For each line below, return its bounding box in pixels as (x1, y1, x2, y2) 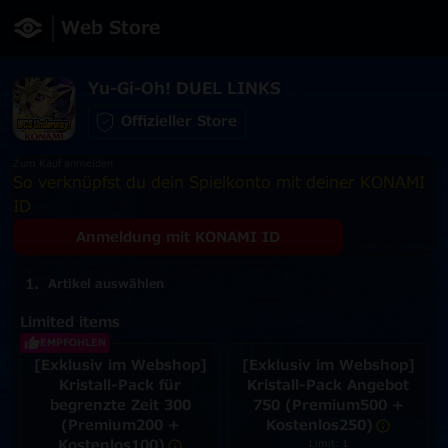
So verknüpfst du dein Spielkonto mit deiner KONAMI (13, 171, 425, 195)
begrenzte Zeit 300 (49, 395, 191, 416)
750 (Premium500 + (252, 395, 404, 416)
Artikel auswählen (48, 275, 164, 293)
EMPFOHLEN (40, 335, 106, 350)
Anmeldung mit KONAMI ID (76, 227, 280, 248)
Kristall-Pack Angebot (247, 375, 409, 396)
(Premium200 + (60, 415, 180, 436)
